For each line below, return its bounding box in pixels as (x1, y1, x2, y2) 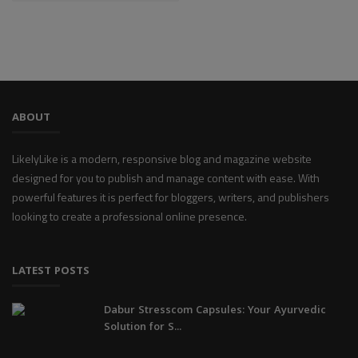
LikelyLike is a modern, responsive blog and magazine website (12, 149, 312, 167)
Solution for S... (104, 318, 181, 336)
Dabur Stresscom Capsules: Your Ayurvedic (104, 301, 326, 320)
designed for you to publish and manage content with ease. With (12, 169, 320, 186)
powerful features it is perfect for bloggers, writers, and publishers (12, 188, 329, 205)
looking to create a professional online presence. (12, 207, 247, 225)
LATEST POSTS (12, 262, 89, 280)
